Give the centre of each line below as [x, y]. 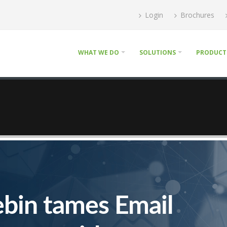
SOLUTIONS [158, 52]
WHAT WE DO [99, 52]
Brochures [196, 15]
